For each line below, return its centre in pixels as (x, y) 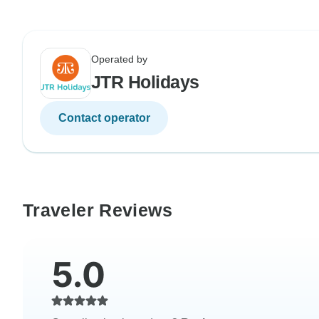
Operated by (119, 59)
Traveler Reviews (98, 210)
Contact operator (104, 118)
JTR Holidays (145, 82)
